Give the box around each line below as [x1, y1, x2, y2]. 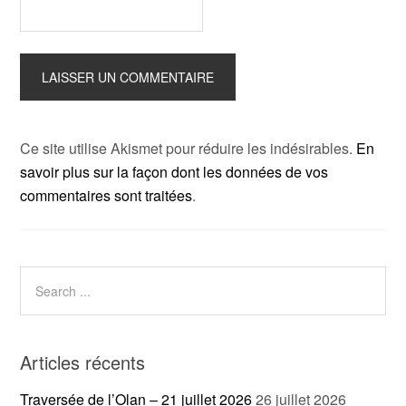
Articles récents [20, 349, 146, 375]
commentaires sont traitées [20, 185, 193, 206]
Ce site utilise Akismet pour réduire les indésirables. [20, 138, 357, 159]
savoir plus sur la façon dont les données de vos [20, 161, 329, 182]
